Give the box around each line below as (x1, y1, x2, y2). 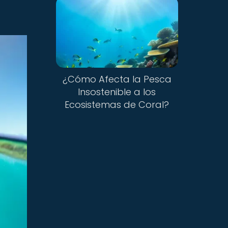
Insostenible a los (78, 85, 156, 99)
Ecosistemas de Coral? (65, 98, 169, 111)
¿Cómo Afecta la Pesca (62, 73, 172, 86)
